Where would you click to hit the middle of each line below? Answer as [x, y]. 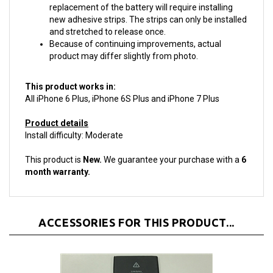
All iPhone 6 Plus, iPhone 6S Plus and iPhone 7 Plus [122, 85]
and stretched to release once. [108, 18]
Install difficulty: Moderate [74, 122]
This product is [54, 146]
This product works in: [70, 73]
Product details [57, 110]
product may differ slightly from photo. [124, 43]
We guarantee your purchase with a [172, 146]
